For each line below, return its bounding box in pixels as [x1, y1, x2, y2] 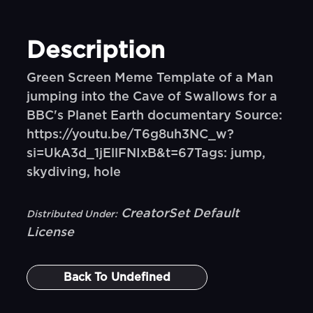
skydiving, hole [27, 166, 122, 179]
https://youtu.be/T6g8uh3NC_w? [27, 129, 235, 141]
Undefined [111, 272, 171, 283]
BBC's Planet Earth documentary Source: [27, 110, 283, 122]
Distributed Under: [27, 210, 118, 219]
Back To [64, 272, 112, 283]
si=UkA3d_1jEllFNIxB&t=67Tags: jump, [27, 147, 266, 160]
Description [27, 39, 166, 63]
